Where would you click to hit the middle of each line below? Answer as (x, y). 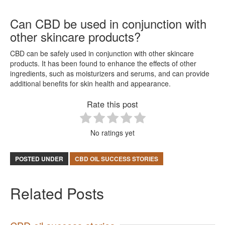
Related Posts (57, 193)
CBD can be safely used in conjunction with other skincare (102, 53)
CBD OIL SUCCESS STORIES (117, 158)
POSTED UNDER (39, 158)
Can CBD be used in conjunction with (108, 23)
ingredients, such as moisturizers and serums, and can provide (110, 73)
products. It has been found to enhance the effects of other (103, 63)
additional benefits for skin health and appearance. (90, 83)
